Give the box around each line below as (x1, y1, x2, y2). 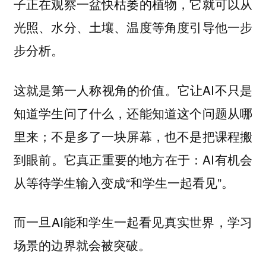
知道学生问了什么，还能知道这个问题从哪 (13, 103, 253, 122)
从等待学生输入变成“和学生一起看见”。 (13, 173, 234, 191)
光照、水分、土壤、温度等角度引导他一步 (13, 18, 253, 36)
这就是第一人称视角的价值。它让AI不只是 (13, 80, 253, 99)
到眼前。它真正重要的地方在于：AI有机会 (13, 150, 253, 168)
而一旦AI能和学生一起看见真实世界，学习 (13, 213, 253, 231)
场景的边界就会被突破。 (13, 236, 151, 254)
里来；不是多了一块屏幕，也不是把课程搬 (13, 126, 253, 145)
